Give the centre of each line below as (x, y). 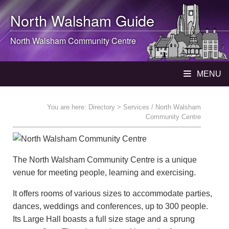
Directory (102, 107)
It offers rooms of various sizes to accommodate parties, (112, 193)
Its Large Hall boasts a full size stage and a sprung (104, 219)
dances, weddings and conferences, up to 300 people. (110, 206)
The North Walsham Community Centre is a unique (105, 160)
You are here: (68, 107)
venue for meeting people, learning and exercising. (104, 173)
